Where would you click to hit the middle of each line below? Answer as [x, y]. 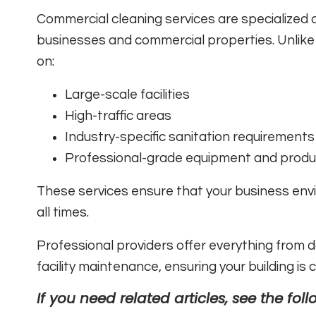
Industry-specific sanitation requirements [190, 136]
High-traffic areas [118, 115]
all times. [63, 212]
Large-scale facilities [127, 94]
